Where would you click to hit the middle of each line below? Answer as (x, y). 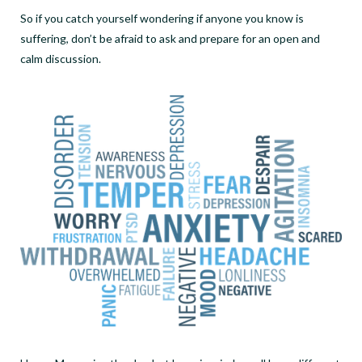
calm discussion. (62, 58)
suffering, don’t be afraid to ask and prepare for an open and (170, 38)
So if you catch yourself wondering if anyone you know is (162, 18)
